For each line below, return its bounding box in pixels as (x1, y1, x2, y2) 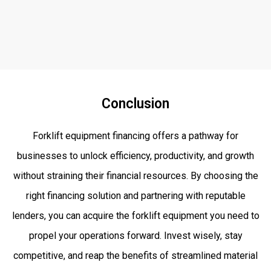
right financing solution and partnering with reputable (25, 189, 246, 201)
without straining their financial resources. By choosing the (13, 169, 258, 181)
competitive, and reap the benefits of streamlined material (13, 249, 258, 261)
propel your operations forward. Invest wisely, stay (28, 229, 243, 241)
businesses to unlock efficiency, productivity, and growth (17, 149, 254, 162)
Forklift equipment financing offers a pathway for (33, 129, 238, 142)
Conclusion (102, 95, 169, 112)
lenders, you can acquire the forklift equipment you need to (11, 209, 260, 221)
